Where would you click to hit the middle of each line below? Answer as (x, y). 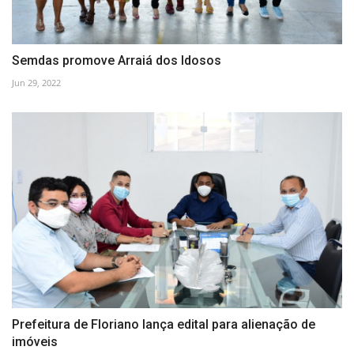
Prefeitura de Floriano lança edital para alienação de (164, 325)
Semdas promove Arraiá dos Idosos (117, 60)
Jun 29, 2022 (36, 82)
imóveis (35, 342)
